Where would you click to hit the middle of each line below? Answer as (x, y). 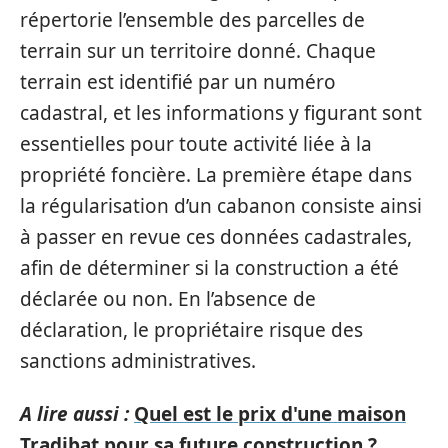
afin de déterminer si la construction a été (209, 267)
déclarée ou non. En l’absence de (168, 298)
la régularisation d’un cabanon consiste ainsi (221, 205)
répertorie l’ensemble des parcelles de (192, 19)
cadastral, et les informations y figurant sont (221, 112)
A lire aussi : (74, 414)
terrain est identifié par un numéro (178, 81)
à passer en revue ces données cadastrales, (216, 236)
